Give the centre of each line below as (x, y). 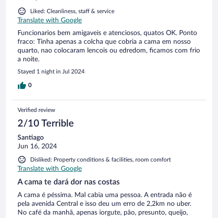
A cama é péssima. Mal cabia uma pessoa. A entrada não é (105, 195)
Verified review (36, 110)
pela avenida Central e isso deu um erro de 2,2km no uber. (104, 204)
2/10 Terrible (46, 124)
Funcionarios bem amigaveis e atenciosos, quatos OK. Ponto (107, 33)
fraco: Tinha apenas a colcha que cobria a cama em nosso (104, 42)
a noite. (28, 60)
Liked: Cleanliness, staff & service (72, 11)
